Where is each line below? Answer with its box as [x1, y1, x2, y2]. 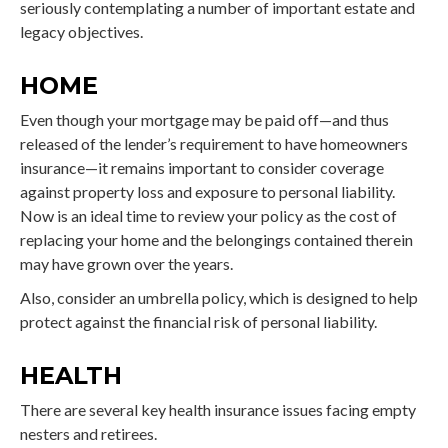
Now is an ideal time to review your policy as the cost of [20, 205, 397, 225]
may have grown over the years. [20, 253, 233, 273]
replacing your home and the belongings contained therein [20, 229, 413, 249]
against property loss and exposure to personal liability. [20, 181, 395, 201]
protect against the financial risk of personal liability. [20, 311, 377, 331]
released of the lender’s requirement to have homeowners [20, 133, 408, 153]
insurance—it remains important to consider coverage [20, 157, 384, 177]
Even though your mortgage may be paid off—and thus [20, 109, 389, 129]
